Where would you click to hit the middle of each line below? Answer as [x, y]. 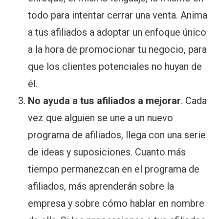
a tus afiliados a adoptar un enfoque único [117, 33]
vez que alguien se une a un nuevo [101, 118]
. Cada [194, 101]
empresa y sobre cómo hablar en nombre [116, 204]
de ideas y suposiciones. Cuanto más [107, 152]
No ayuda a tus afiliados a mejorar [105, 101]
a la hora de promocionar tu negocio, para [118, 50]
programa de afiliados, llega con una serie [117, 135]
